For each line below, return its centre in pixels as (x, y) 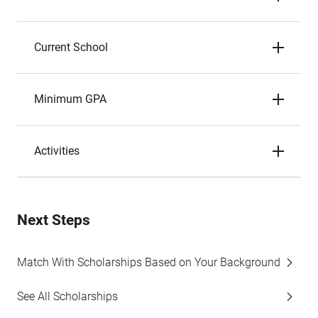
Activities (57, 151)
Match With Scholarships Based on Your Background (149, 262)
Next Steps (54, 220)
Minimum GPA (70, 99)
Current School (71, 47)
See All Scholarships (67, 296)
